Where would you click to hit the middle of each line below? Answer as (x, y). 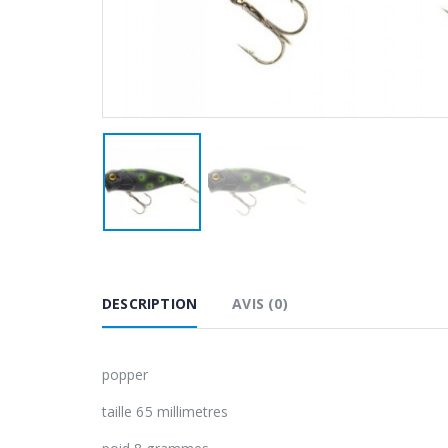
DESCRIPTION (150, 303)
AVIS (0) (260, 303)
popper (125, 374)
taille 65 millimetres (165, 411)
